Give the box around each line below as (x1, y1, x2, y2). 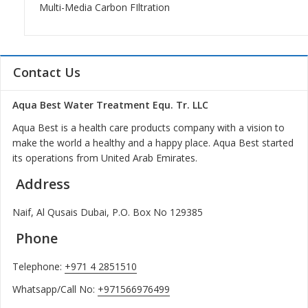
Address (12, 175, 70, 194)
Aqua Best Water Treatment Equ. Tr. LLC (12, 98, 208, 111)
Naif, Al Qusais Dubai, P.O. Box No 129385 (12, 205, 203, 219)
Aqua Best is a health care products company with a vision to (12, 121, 285, 135)
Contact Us (12, 63, 80, 80)
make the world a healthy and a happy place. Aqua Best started (12, 136, 294, 150)
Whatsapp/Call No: (12, 282, 98, 296)
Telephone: (12, 259, 65, 273)
